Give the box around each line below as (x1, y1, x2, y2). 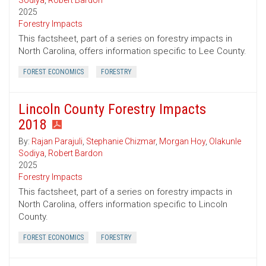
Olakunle (209, 137, 241, 147)
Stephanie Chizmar (86, 137, 156, 147)
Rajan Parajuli (31, 137, 83, 147)
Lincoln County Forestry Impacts (18, 101, 206, 118)
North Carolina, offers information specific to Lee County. (18, 46, 246, 57)
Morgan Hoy (159, 137, 205, 147)
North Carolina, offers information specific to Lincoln (18, 199, 227, 210)
